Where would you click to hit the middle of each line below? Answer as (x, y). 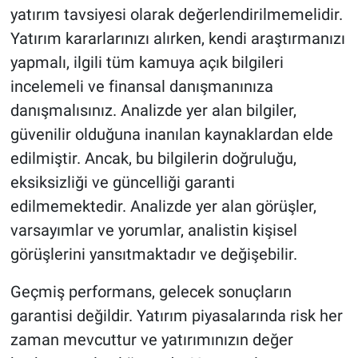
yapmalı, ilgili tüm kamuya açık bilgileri (147, 62)
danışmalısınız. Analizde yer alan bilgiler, (153, 110)
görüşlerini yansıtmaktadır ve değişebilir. (153, 254)
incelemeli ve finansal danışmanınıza (141, 86)
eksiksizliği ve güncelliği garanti (122, 182)
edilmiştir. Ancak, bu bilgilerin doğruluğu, (153, 158)
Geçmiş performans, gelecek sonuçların (151, 291)
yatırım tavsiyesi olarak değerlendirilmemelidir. (176, 14)
